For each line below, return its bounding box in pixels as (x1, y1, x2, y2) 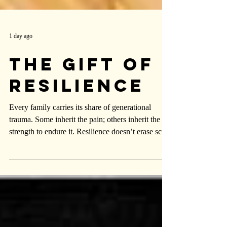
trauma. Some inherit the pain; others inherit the (9, 140, 160, 149)
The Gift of (9, 79, 154, 100)
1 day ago (9, 57, 32, 65)
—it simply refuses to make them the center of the (9, 165, 167, 173)
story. (9, 177, 26, 185)
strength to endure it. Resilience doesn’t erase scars (9, 153, 171, 161)
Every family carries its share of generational (9, 128, 151, 137)
